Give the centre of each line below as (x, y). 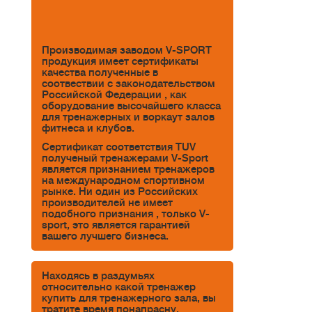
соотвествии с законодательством (128, 83)
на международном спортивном (123, 181)
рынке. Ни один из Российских (120, 192)
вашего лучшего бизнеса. (105, 236)
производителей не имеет (107, 203)
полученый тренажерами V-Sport (125, 158)
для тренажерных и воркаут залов (128, 117)
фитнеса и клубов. (88, 128)
